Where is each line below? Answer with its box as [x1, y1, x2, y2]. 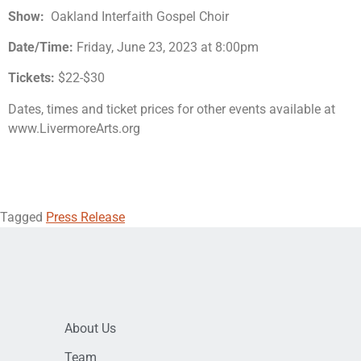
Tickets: [8, 70, 55, 86]
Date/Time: [8, 39, 73, 55]
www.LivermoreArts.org [8, 120, 140, 136]
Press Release [46, 210, 125, 226]
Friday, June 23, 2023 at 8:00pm [77, 39, 259, 55]
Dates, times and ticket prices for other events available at [8, 101, 335, 117]
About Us [64, 321, 116, 337]
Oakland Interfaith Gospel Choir [51, 8, 229, 24]
